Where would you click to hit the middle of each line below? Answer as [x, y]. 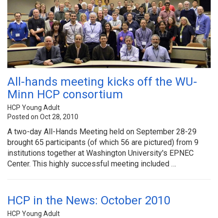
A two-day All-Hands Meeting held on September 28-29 [102, 131]
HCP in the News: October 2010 [89, 200]
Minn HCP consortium [65, 94]
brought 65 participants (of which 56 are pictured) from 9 [103, 142]
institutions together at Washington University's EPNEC [100, 153]
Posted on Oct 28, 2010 [43, 117]
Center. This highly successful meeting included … [92, 163]
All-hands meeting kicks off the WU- [102, 82]
